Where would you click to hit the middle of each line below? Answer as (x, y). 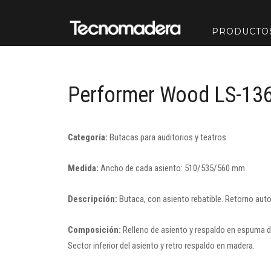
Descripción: (93, 199)
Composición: (94, 230)
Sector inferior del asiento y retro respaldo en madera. (161, 246)
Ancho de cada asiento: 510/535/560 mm (172, 168)
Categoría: (88, 137)
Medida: (83, 168)
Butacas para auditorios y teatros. (168, 137)
